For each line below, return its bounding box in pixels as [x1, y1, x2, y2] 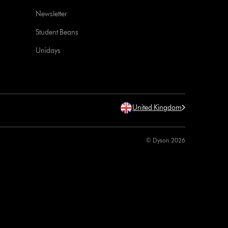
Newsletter [36, 9, 68, 18]
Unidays [36, 46, 61, 55]
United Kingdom [132, 103, 182, 112]
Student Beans [36, 27, 79, 37]
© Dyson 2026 [146, 136, 186, 144]
